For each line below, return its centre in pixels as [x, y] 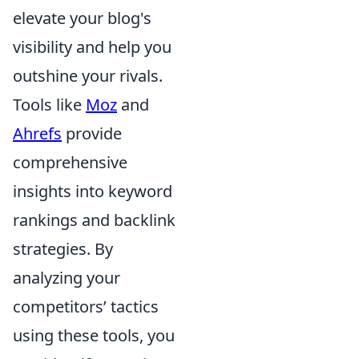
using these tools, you [94, 335]
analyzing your [67, 277]
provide [92, 133]
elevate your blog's [82, 18]
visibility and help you [92, 46]
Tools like [49, 104]
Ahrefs [37, 133]
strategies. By [63, 248]
